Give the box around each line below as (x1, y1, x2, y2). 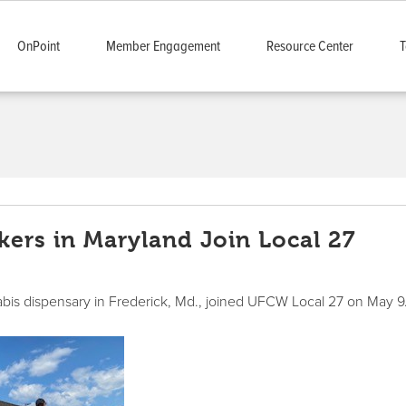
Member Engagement (105, 37, 220, 55)
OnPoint (16, 37, 60, 55)
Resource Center (266, 37, 353, 55)
